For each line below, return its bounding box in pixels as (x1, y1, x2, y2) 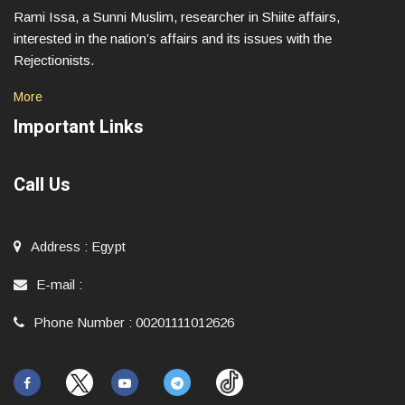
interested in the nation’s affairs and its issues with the (14, 31, 332, 46)
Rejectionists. (14, 52, 94, 68)
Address (31, 239, 80, 254)
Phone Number (33, 315, 125, 330)
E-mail (36, 277, 75, 292)
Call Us (14, 172, 71, 198)
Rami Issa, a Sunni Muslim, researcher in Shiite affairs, (14, 9, 340, 24)
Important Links (14, 114, 144, 140)
